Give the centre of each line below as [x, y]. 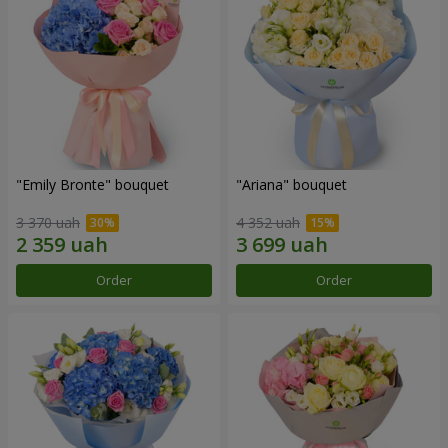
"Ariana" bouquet [291, 184]
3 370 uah [48, 223]
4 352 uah [268, 223]
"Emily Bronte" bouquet [92, 184]
